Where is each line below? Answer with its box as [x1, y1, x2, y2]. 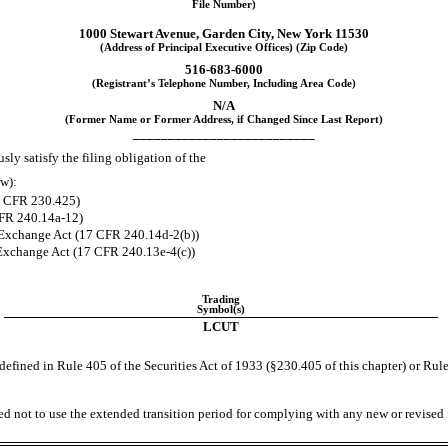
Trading [202, 293, 240, 305]
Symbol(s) [197, 303, 245, 315]
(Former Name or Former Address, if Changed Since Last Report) [65, 114, 383, 126]
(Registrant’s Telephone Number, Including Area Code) [92, 78, 356, 90]
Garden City [202, 26, 271, 42]
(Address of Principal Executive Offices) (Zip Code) [100, 42, 348, 54]
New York [277, 26, 332, 42]
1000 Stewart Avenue [79, 26, 196, 42]
